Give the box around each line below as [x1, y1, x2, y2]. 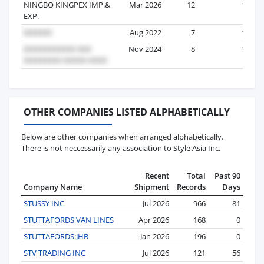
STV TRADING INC [24, 247, 85, 258]
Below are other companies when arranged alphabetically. [21, 131, 223, 142]
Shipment [134, 181, 169, 192]
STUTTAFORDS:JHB [24, 230, 88, 242]
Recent [145, 170, 169, 181]
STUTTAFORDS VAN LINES [24, 214, 114, 225]
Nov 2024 [128, 43, 161, 54]
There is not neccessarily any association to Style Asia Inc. [21, 142, 220, 153]
